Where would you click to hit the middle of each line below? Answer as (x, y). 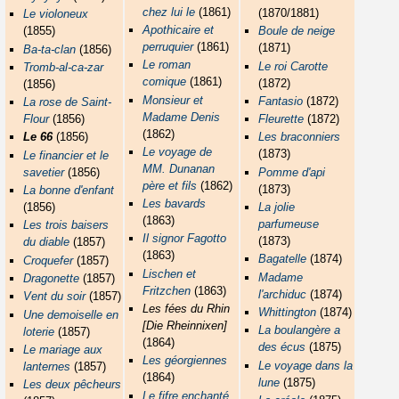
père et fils (170, 185)
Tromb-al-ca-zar (64, 67)
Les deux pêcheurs (73, 385)
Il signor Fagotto (185, 239)
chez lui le (169, 12)
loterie (39, 331)
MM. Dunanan (179, 168)
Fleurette (281, 119)
